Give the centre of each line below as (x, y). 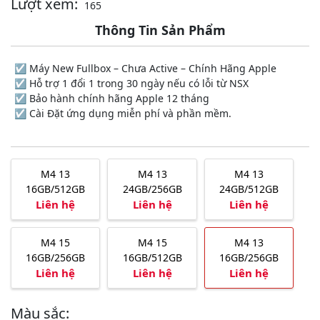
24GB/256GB (152, 189)
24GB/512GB (249, 189)
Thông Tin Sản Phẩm (160, 30)
